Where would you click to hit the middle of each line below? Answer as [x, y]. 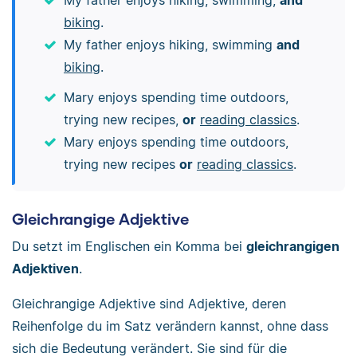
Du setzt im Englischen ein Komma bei [129, 246]
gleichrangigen [293, 246]
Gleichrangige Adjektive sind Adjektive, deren [149, 303]
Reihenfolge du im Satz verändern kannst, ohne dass [170, 326]
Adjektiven [45, 268]
